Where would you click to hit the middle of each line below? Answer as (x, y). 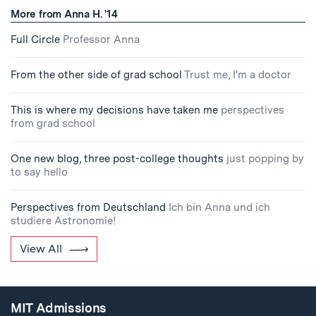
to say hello (39, 172)
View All (41, 249)
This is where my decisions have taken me (114, 110)
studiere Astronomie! (63, 221)
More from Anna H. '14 (64, 14)
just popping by (265, 159)
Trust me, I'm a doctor (238, 75)
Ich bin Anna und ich (219, 207)
